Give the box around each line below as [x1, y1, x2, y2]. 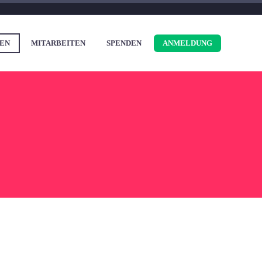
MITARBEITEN [31, 39, 85, 47]
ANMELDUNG [163, 39, 212, 47]
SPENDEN [106, 39, 142, 47]
